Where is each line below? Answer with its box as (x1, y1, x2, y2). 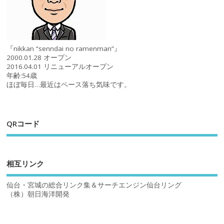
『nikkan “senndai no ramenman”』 (6, 43, 121, 53)
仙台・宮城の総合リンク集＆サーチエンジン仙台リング (6, 180, 182, 189)
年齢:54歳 (6, 70, 37, 80)
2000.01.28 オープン (6, 52, 72, 62)
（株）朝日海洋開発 (6, 189, 70, 198)
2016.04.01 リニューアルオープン (6, 61, 114, 71)
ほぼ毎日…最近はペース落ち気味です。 (6, 79, 131, 89)
